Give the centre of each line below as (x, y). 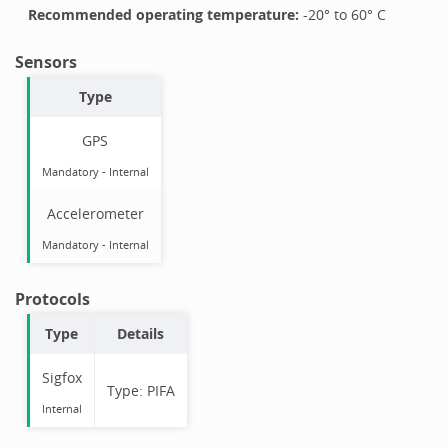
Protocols (52, 298)
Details (141, 334)
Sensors (46, 61)
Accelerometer (95, 213)
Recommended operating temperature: (165, 15)
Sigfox (61, 378)
